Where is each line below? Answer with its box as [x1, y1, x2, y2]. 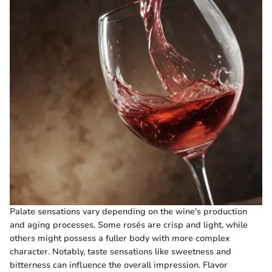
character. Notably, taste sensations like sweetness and [10, 246, 231, 258]
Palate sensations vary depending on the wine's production [10, 206, 247, 218]
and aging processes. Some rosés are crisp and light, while [10, 219, 248, 231]
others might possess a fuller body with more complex [10, 233, 230, 245]
